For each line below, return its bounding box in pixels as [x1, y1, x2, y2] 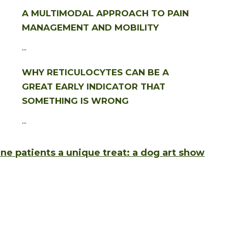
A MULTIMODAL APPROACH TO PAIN [22, 8, 189, 19]
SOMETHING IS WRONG [22, 96, 129, 106]
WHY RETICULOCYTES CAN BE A [22, 67, 169, 78]
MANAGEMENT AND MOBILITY [22, 22, 159, 33]
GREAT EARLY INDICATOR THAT [22, 81, 165, 92]
